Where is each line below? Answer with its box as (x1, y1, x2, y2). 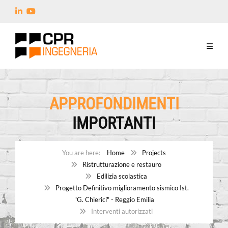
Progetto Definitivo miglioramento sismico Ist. (55, 184, 189, 192)
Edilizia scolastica (97, 172, 147, 180)
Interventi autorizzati (91, 207, 153, 215)
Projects (142, 149, 166, 157)
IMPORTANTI (72, 113, 156, 133)
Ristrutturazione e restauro (82, 160, 161, 168)
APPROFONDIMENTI (49, 94, 179, 113)
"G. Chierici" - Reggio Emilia (74, 195, 154, 204)
